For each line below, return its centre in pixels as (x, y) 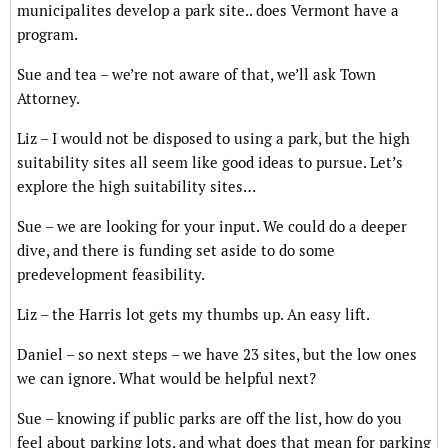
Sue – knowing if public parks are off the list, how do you (209, 419)
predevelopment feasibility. (111, 275)
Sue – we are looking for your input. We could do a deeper (212, 227)
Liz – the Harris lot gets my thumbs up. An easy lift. (193, 315)
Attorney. (48, 99)
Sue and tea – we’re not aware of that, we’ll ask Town (196, 75)
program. (47, 35)
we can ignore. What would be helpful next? (166, 379)
